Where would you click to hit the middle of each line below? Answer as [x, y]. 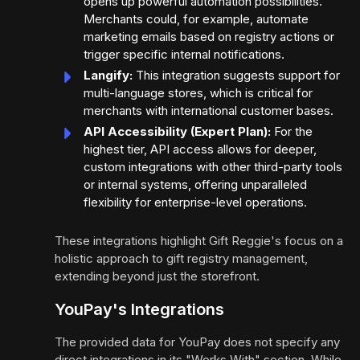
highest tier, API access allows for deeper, [200, 149]
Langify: [108, 76]
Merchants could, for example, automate [196, 19]
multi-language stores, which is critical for [198, 93]
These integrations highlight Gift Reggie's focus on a [199, 241]
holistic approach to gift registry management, [181, 259]
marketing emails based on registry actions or [209, 37]
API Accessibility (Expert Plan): [177, 132]
